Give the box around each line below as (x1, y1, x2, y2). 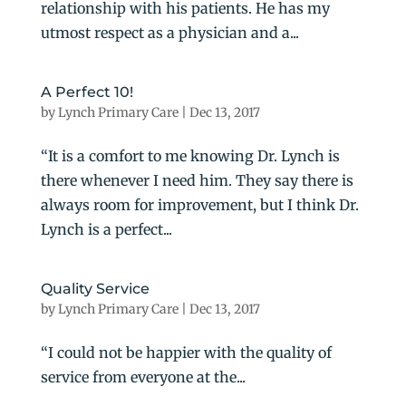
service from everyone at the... (40, 367, 246, 386)
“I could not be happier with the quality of (40, 343, 332, 362)
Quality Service (40, 279, 150, 297)
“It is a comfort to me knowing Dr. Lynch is (40, 146, 340, 165)
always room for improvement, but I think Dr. (40, 195, 359, 214)
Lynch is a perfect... (40, 219, 172, 238)
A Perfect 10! (40, 82, 133, 101)
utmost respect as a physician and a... (40, 23, 299, 42)
